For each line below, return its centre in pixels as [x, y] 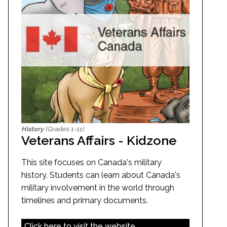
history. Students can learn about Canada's [101, 175]
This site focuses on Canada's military [91, 163]
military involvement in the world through [98, 188]
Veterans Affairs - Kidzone [99, 141]
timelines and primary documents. [85, 201]
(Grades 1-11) [64, 129]
